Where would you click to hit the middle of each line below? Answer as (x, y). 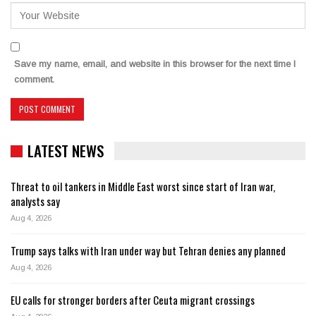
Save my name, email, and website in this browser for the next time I (155, 63)
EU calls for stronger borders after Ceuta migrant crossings (133, 300)
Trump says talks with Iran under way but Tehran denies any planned (148, 251)
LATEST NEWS (66, 150)
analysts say (35, 201)
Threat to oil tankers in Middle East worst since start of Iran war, (143, 187)
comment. (34, 79)
